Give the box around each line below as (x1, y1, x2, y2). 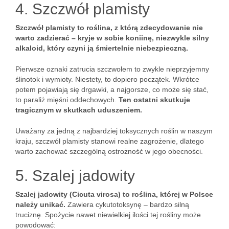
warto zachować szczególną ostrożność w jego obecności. (15, 147, 203, 155)
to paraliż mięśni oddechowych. (15, 96, 119, 104)
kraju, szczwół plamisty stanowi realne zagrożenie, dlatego (15, 137, 204, 145)
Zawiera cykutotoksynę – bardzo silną (65, 200, 189, 209)
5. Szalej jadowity (15, 167, 135, 184)
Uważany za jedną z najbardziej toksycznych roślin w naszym (15, 127, 213, 135)
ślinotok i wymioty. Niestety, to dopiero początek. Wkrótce (15, 75, 199, 83)
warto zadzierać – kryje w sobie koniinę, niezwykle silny (15, 34, 209, 42)
